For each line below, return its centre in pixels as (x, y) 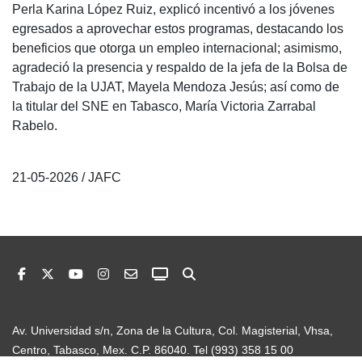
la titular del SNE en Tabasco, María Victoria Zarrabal (164, 106)
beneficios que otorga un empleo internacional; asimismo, (177, 48)
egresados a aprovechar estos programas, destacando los (178, 29)
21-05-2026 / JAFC (67, 177)
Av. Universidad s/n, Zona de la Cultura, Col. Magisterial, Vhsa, (173, 331)
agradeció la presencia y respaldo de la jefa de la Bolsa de (180, 67)
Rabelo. (35, 126)
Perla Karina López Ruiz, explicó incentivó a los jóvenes (173, 9)
